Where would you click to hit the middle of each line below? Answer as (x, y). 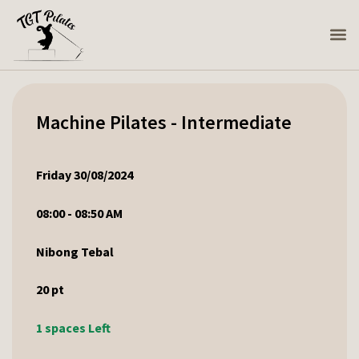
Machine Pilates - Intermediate (164, 123)
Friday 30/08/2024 (85, 175)
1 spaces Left (73, 327)
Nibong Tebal (75, 251)
